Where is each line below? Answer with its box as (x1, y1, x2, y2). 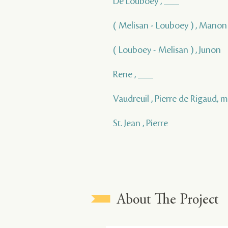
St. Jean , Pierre (113, 118, 168, 128)
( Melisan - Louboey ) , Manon (113, 20, 227, 31)
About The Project (117, 193, 219, 208)
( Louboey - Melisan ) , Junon (113, 44, 221, 55)
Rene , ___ (113, 69, 153, 79)
